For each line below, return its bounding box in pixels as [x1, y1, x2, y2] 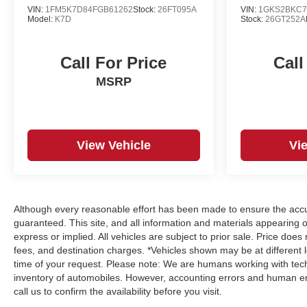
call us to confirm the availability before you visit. [14, 286, 222, 297]
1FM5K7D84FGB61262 [45, 5, 133, 15]
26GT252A [265, 14, 306, 25]
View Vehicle [76, 138, 151, 153]
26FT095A [158, 5, 197, 15]
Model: [27, 14, 55, 25]
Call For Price [60, 53, 167, 73]
